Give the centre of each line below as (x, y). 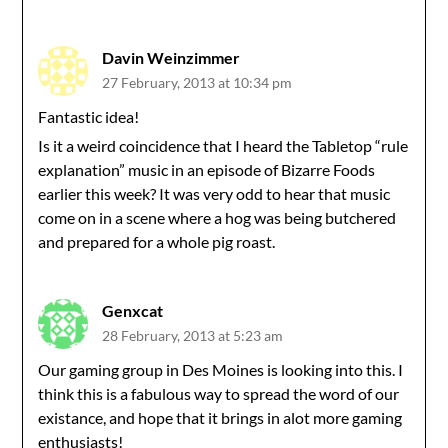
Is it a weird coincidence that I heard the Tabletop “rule (223, 145)
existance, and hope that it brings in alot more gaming (220, 417)
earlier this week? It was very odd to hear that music (214, 193)
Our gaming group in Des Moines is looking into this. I (221, 369)
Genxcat (133, 310)
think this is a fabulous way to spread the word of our (219, 393)
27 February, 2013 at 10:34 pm (197, 82)
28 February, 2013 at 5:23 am (193, 335)
